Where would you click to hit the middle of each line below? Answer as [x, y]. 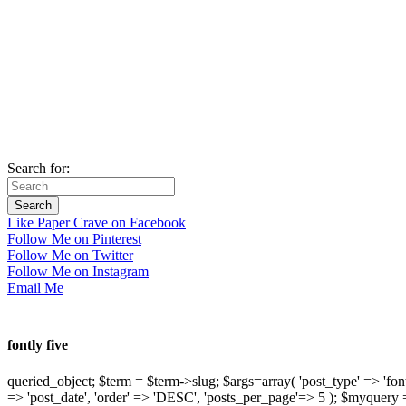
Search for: [39, 169]
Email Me [35, 288]
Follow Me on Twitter [70, 256]
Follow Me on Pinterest [74, 239]
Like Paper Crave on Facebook [97, 223]
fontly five [38, 345]
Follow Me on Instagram [78, 272]
